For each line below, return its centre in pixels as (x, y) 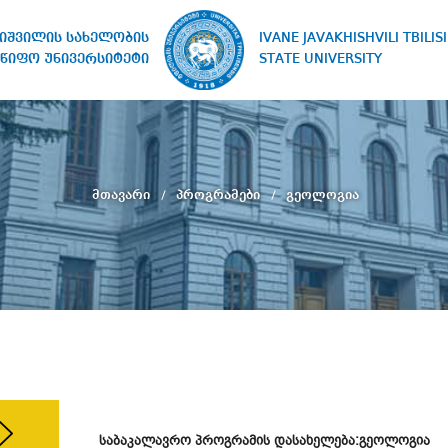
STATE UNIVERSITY (321, 59)
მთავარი (122, 194)
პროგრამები (219, 194)
